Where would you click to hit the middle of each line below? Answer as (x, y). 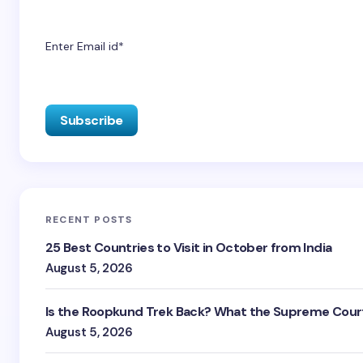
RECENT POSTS (89, 220)
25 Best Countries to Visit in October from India (189, 248)
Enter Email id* (85, 46)
